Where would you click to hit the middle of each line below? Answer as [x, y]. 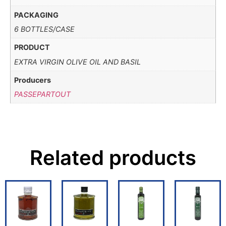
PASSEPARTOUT [43, 94]
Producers [33, 80]
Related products [113, 157]
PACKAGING [37, 15]
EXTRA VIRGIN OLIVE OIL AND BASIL [78, 62]
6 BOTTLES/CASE [45, 29]
